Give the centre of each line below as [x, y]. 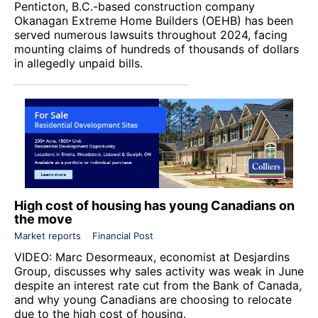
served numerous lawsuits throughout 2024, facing [151, 34]
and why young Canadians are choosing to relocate [153, 299]
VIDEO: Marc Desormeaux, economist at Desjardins [152, 257]
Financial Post [123, 235]
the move [43, 219]
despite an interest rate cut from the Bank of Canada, [158, 285]
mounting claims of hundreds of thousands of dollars [157, 49]
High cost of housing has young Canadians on [154, 205]
